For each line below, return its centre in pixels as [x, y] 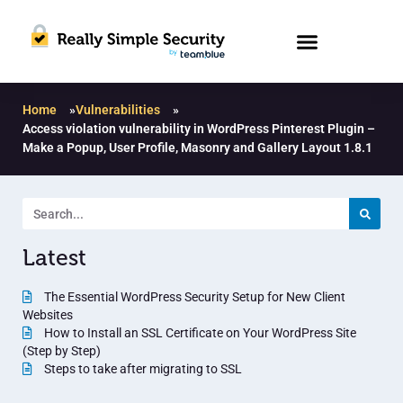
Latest [54, 259]
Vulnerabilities [118, 110]
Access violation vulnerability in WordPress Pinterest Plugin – [199, 129]
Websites [48, 315]
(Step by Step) [62, 351]
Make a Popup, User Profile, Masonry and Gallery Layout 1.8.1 [197, 148]
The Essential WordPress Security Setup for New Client [193, 297]
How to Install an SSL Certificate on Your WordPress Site [199, 333]
